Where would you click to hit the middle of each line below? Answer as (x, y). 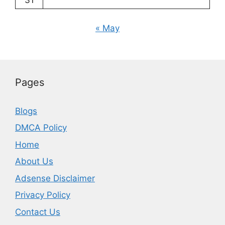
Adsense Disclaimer (55, 178)
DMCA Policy (41, 128)
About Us (34, 161)
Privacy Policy (43, 195)
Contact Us (38, 212)
